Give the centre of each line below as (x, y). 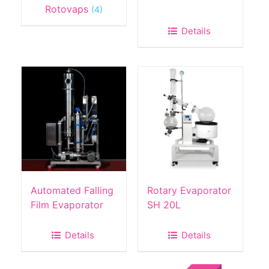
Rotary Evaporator (189, 191)
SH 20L (164, 205)
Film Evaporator (67, 205)
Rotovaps (68, 9)
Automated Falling (72, 191)
